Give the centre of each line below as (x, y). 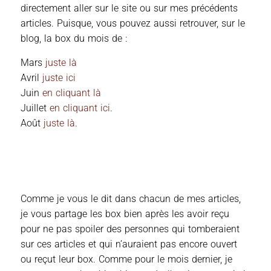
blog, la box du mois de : (75, 38)
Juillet (35, 108)
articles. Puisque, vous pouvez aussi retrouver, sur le (133, 23)
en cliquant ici (80, 108)
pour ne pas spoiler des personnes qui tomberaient (130, 229)
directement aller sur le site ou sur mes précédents (129, 8)
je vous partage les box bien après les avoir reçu (125, 214)
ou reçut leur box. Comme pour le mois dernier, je (126, 259)
